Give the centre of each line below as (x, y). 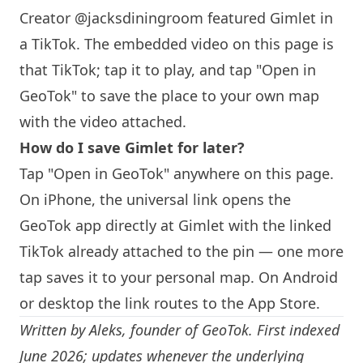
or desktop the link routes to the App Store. (170, 303)
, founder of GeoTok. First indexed (231, 330)
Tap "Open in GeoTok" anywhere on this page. (177, 173)
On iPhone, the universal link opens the (155, 199)
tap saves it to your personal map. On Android (179, 277)
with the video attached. (103, 122)
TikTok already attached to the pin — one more (181, 251)
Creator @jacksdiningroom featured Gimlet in (176, 18)
